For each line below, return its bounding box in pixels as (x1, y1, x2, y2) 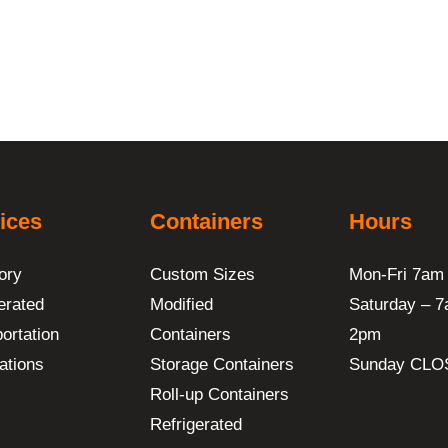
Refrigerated (150, 415, 243, 434)
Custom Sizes (150, 265, 256, 284)
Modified (150, 295, 214, 314)
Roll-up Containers (150, 385, 290, 404)
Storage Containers (150, 355, 295, 374)
